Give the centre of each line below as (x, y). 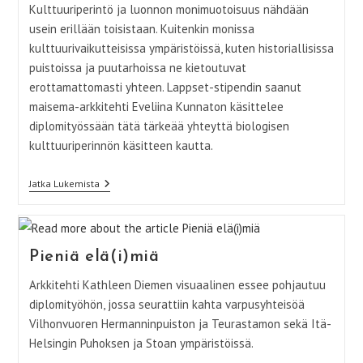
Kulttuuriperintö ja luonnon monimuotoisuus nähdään (169, 10)
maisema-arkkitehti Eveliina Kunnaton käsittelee (156, 107)
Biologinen (124, 184)
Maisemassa (128, 288)
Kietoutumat (127, 275)
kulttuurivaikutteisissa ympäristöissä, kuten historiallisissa (181, 49)
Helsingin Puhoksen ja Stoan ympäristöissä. (141, 344)
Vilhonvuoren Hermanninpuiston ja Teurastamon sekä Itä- (180, 324)
